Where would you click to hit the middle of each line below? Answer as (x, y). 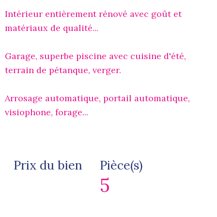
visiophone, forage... (46, 112)
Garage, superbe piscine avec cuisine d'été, (95, 56)
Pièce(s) (121, 165)
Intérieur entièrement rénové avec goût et (93, 14)
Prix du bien (48, 165)
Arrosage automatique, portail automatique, (97, 98)
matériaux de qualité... (52, 28)
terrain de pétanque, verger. (63, 70)
